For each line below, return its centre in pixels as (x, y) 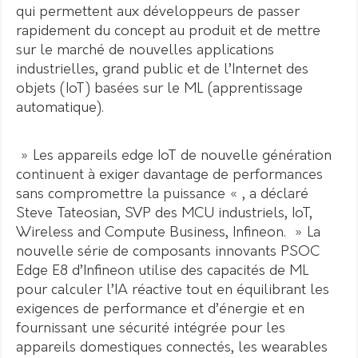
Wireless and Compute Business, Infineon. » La (168, 233)
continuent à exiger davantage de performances (169, 175)
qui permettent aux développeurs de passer (158, 12)
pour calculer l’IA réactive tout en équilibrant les (173, 290)
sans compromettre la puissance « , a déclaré (162, 194)
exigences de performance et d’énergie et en (160, 309)
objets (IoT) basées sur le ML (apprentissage (159, 89)
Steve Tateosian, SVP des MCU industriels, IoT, (164, 213)
